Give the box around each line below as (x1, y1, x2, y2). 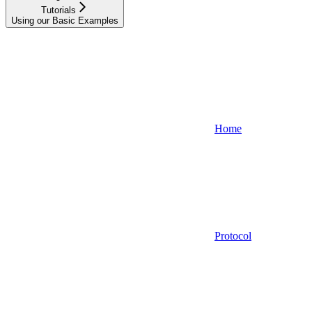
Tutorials (41, 5, 76, 16)
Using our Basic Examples (11, 15, 118, 26)
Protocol (214, 230, 251, 242)
